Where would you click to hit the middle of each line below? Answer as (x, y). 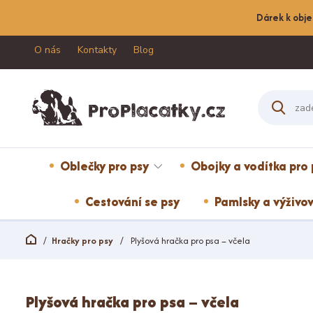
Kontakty (97, 50)
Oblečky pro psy (104, 166)
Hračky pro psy (82, 241)
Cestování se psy (132, 202)
